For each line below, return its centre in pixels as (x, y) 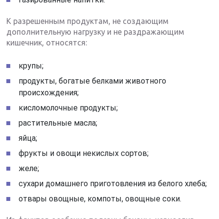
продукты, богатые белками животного (93, 81)
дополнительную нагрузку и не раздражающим (96, 32)
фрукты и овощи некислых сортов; (84, 153)
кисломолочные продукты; (68, 108)
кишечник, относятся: (47, 43)
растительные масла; (58, 123)
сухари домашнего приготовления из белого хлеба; (113, 184)
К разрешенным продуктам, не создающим (88, 21)
